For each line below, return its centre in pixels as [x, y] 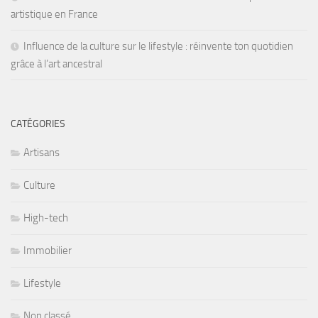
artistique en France [54, 15]
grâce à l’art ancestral [56, 64]
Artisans [42, 153]
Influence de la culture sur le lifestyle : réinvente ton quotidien [158, 46]
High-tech [46, 218]
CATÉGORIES [38, 124]
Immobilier [48, 251]
